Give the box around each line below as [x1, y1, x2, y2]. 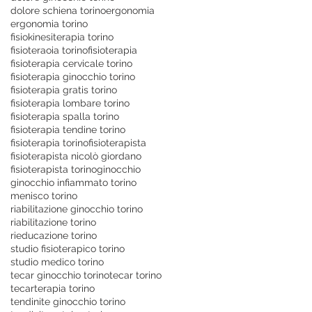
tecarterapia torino [10, 282, 95, 294]
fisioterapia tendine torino [10, 123, 125, 135]
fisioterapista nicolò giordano [10, 150, 141, 162]
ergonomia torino [10, 17, 88, 29]
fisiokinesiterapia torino [10, 31, 114, 42]
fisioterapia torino [10, 136, 88, 148]
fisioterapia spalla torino [10, 110, 119, 122]
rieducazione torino [10, 229, 97, 241]
